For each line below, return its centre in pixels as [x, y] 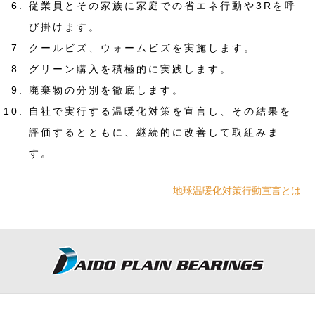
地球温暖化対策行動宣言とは [237, 191]
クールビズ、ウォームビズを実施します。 [142, 48]
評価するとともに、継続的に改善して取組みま [154, 132]
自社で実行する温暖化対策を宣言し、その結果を [160, 111]
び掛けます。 [65, 27]
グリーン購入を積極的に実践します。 [130, 69]
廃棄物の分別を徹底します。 [107, 90]
